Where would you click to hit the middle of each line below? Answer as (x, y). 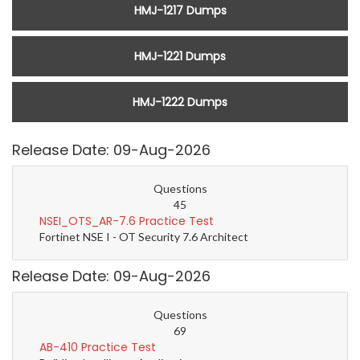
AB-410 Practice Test (98, 348)
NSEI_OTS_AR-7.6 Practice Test (127, 221)
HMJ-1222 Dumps (180, 102)
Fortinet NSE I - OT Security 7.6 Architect (144, 237)
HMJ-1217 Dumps (180, 11)
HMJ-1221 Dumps (180, 57)
